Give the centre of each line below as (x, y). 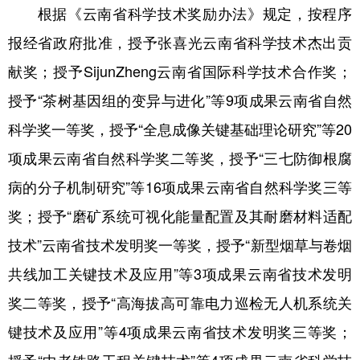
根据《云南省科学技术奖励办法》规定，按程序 (180, 13)
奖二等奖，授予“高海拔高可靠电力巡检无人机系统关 (180, 302)
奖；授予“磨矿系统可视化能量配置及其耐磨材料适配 (180, 215)
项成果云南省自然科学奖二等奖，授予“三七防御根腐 (180, 157)
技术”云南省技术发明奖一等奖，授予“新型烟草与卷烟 (180, 244)
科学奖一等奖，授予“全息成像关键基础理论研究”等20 (180, 129)
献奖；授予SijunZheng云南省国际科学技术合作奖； (180, 71)
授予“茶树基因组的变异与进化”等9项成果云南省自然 (180, 100)
